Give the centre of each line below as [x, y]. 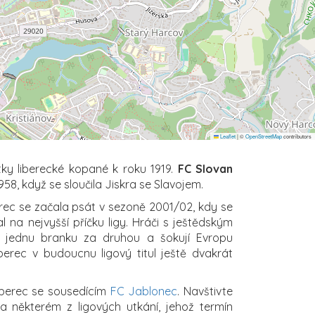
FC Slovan [205, 168]
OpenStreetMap [264, 136]
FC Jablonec [144, 291]
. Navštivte [205, 291]
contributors [297, 136]
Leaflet [227, 136]
